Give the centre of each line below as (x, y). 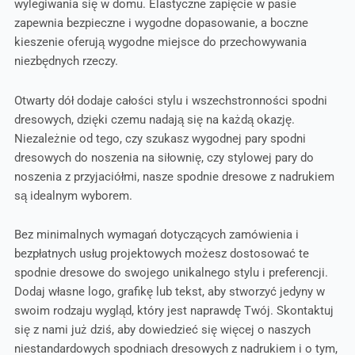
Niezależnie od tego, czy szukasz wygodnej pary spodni (160, 138)
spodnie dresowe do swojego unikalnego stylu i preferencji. (171, 273)
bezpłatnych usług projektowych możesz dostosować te (161, 254)
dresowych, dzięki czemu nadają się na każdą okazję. (154, 119)
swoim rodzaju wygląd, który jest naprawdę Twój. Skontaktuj (174, 311)
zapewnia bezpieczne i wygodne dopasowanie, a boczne (161, 23)
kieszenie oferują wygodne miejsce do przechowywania (160, 42)
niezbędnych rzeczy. (66, 61)
